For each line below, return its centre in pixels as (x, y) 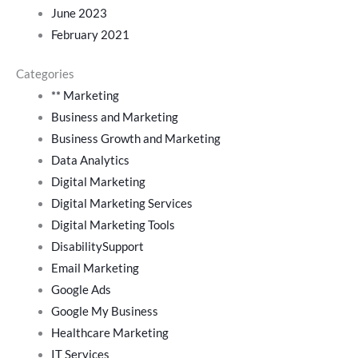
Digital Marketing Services (121, 203)
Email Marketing (95, 268)
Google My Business (104, 311)
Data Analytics (90, 160)
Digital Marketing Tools (113, 225)
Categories (45, 74)
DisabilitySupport (97, 246)
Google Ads (81, 289)
